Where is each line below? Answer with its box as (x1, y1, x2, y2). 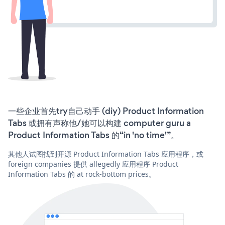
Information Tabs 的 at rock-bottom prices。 (8, 169, 156, 179)
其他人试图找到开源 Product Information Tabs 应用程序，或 (8, 149, 203, 159)
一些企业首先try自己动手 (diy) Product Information (8, 105, 204, 118)
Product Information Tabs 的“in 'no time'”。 (8, 129, 179, 142)
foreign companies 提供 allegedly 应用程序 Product (8, 159, 178, 169)
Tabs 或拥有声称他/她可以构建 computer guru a (8, 117, 191, 130)
